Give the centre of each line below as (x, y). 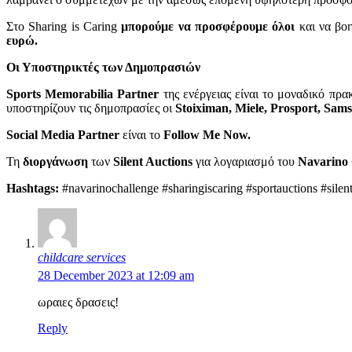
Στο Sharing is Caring (64, 26)
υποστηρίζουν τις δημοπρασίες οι (91, 108)
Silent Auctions (154, 161)
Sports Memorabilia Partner (85, 93)
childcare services (82, 257)
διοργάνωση (57, 161)
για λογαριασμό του (245, 161)
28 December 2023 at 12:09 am (116, 275)
